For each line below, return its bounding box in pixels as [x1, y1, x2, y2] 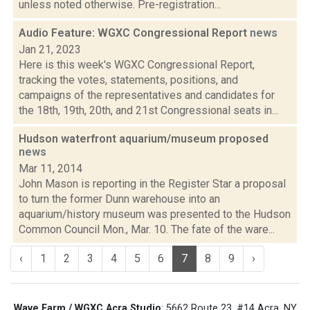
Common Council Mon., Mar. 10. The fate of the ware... [19, 223, 275, 236]
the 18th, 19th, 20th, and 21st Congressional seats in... [19, 104, 278, 117]
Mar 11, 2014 [19, 162, 82, 175]
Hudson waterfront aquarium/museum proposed [19, 132, 268, 145]
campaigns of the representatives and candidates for [19, 89, 275, 102]
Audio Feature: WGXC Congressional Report [19, 26, 250, 39]
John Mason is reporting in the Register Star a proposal [19, 177, 286, 190]
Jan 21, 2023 [19, 43, 81, 56]
